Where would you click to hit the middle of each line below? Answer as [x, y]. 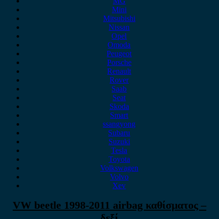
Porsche [119, 62]
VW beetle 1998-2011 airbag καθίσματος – [109, 205]
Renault [119, 71]
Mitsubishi [119, 18]
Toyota [119, 159]
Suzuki [119, 142]
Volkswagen [119, 168]
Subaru [119, 133]
